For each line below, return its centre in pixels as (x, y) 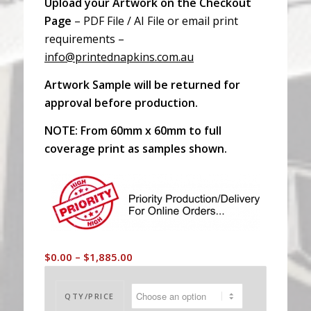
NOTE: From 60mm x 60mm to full (133, 130)
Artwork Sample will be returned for (142, 84)
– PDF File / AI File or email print (155, 21)
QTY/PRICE (90, 296)
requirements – (84, 39)
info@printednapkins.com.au (119, 57)
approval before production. (121, 102)
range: (148, 272)
